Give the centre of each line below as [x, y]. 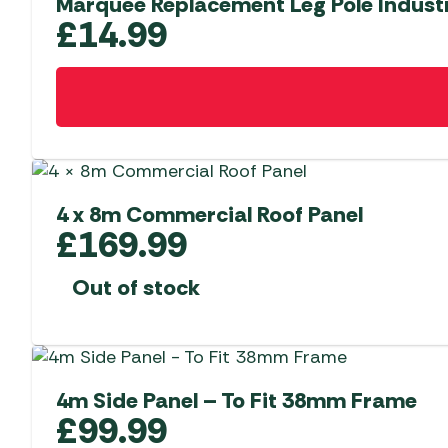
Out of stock [136, 287]
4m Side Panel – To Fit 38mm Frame [236, 400]
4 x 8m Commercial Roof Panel [209, 214]
